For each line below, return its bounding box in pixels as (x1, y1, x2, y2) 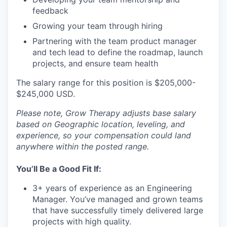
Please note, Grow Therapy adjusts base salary (16, 108, 196, 118)
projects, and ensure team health (32, 58, 158, 68)
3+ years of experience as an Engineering (32, 183, 192, 193)
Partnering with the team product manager (32, 36, 197, 46)
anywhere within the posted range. (16, 141, 149, 152)
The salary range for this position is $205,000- (16, 78, 196, 88)
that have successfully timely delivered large (32, 205, 203, 215)
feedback (32, 6, 68, 16)
